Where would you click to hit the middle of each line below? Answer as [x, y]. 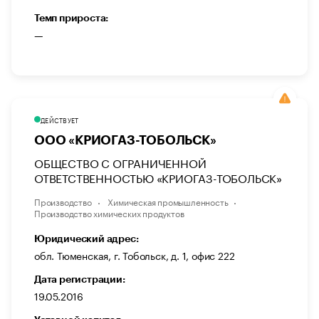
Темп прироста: [72, 18]
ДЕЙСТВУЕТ [60, 120]
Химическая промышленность [168, 202]
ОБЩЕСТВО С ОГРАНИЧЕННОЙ [120, 162]
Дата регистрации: [80, 279]
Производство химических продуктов [109, 213]
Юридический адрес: [87, 239]
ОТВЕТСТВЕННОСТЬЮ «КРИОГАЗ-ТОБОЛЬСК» [158, 177]
